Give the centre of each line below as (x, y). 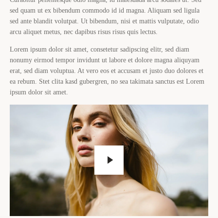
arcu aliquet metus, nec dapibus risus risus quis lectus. (84, 32)
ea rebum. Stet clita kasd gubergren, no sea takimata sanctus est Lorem (107, 81)
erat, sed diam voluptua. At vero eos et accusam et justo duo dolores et (107, 71)
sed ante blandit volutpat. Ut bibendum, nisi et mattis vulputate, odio (104, 21)
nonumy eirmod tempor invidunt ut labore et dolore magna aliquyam (105, 60)
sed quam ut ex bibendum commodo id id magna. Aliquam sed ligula (105, 10)
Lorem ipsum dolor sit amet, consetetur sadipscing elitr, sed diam (100, 49)
